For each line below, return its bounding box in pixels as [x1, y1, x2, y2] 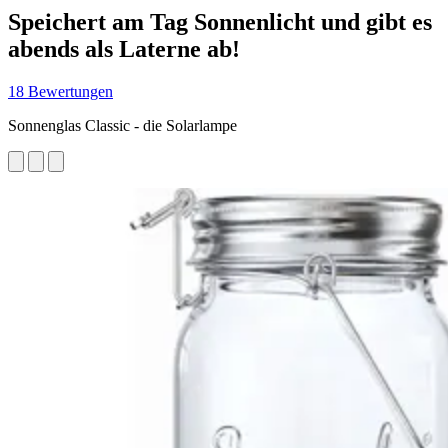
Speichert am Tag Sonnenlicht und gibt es [8, 8, 432, 35]
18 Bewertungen [8, 82, 113, 100]
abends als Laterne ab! [8, 35, 240, 62]
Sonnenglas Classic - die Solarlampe [8, 116, 237, 134]
